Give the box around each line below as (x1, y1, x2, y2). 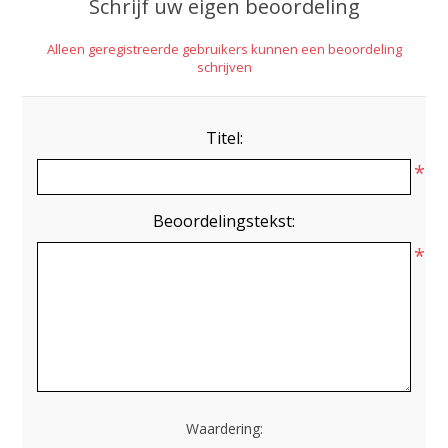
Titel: (205, 127, 243, 149)
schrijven (196, 58, 252, 76)
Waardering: (185, 419, 263, 438)
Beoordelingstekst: (153, 210, 295, 232)
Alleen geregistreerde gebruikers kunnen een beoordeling (46, 40, 402, 58)
